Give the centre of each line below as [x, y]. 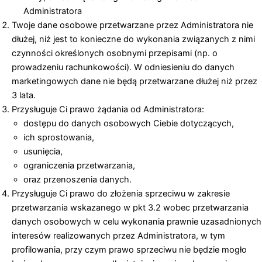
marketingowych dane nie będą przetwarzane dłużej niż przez [135, 82]
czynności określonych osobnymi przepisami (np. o [115, 54]
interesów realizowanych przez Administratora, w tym [118, 236]
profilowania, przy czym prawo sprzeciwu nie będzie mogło [129, 250]
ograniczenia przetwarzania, [79, 166]
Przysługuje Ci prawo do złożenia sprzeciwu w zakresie [121, 194]
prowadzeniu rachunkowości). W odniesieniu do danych [123, 68]
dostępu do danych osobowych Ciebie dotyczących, [129, 124]
